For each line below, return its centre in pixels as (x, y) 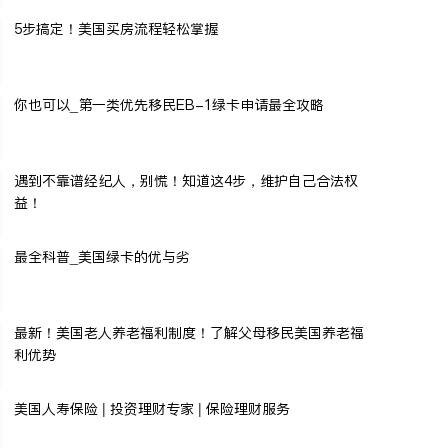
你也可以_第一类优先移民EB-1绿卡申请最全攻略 (169, 104)
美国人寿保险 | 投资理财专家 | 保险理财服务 (152, 408)
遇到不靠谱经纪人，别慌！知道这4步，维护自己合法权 (186, 180)
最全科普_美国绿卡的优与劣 (102, 256)
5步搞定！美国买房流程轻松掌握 (116, 28)
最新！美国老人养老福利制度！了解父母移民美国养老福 (189, 332)
